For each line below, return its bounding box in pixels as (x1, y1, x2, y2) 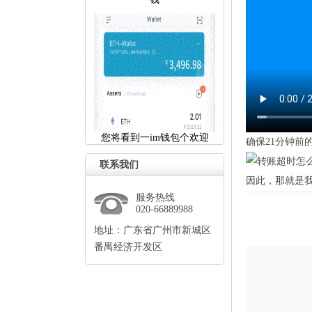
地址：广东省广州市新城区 (94, 225, 211, 235)
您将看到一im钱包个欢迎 (100, 132, 209, 143)
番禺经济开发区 (94, 242, 162, 252)
